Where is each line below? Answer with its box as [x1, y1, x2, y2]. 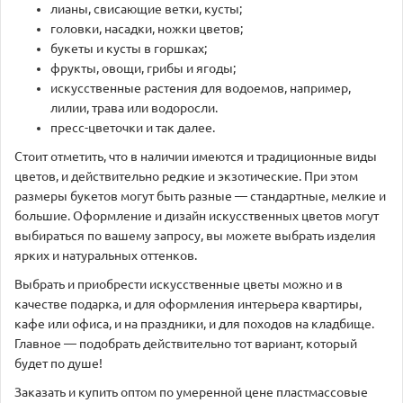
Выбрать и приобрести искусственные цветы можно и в [14, 277, 343, 291]
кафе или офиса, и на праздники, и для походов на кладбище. [14, 317, 374, 331]
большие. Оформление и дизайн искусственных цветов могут [14, 209, 379, 223]
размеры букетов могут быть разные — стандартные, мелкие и [14, 189, 386, 203]
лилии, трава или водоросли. [50, 101, 218, 115]
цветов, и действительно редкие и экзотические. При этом [14, 169, 358, 184]
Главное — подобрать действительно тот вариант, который [14, 336, 357, 351]
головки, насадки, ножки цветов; [50, 22, 243, 36]
